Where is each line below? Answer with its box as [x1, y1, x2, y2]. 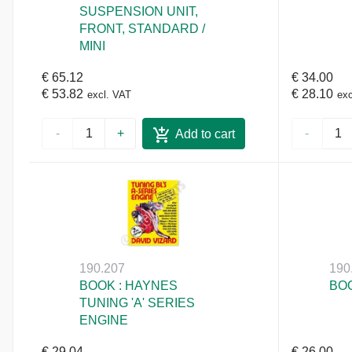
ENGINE [79, 313, 129, 328]
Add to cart [174, 127, 235, 141]
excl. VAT [87, 89, 131, 101]
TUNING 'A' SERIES [79, 296, 196, 310]
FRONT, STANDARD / [79, 22, 206, 35]
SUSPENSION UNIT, [79, 5, 199, 18]
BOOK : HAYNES [79, 279, 178, 293]
